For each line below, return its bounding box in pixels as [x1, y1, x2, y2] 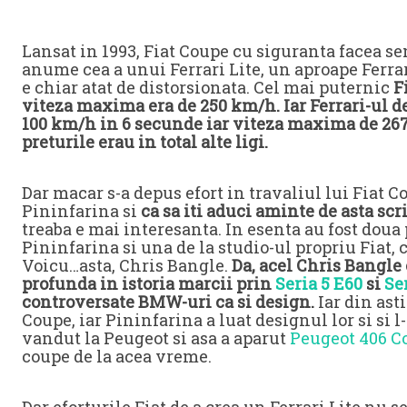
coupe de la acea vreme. [22, 344, 212, 367]
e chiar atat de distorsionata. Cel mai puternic [22, 75, 393, 98]
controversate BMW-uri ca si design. [22, 290, 314, 313]
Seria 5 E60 [275, 272, 362, 294]
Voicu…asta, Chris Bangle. [22, 253, 232, 276]
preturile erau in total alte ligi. [22, 130, 268, 153]
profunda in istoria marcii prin [22, 272, 275, 294]
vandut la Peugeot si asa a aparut [22, 326, 290, 349]
